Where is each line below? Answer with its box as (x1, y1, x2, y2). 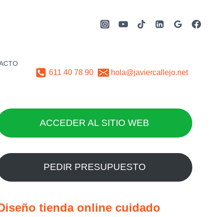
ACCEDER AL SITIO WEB (40, 117, 150, 128)
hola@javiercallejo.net (111, 68, 188, 77)
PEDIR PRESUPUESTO (43, 162, 146, 172)
